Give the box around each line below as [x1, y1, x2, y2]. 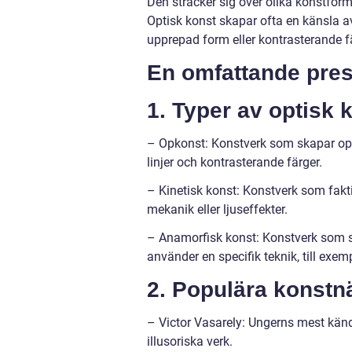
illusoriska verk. [147, 334, 233, 350]
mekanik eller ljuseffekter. [147, 202, 288, 218]
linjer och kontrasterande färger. [147, 155, 322, 170]
